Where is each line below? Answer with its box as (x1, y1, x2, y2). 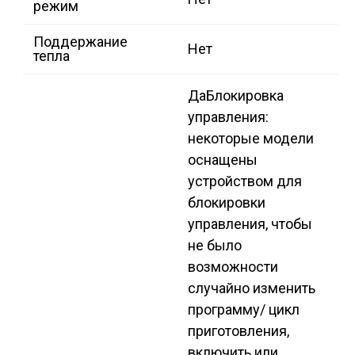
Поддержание (33, 33, 128, 51)
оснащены (188, 151, 258, 169)
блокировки (188, 194, 265, 212)
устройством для (188, 173, 302, 190)
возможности (188, 258, 278, 276)
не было (188, 237, 242, 254)
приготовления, (188, 323, 289, 340)
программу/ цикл (188, 301, 300, 319)
